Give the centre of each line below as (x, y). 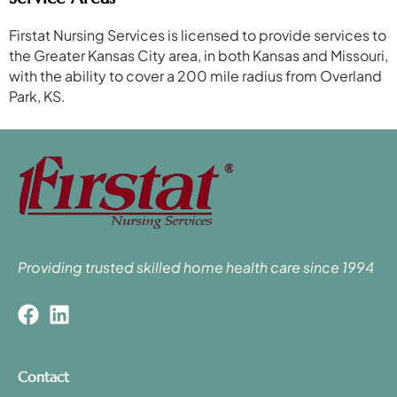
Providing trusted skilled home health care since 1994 (196, 267)
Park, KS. (37, 96)
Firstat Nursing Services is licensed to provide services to (198, 35)
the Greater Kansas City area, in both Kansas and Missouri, (198, 55)
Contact (43, 376)
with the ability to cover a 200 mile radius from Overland (195, 75)
